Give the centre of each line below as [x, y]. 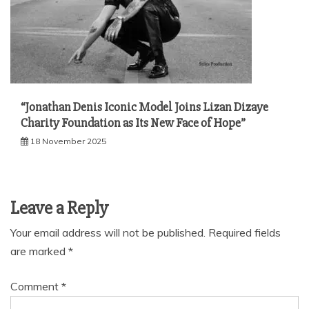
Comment [36, 286]
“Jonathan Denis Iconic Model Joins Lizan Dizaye [144, 107]
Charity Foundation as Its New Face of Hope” [133, 122]
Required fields [245, 232]
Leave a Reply [59, 208]
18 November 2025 [68, 141]
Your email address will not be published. [108, 232]
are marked [39, 251]
